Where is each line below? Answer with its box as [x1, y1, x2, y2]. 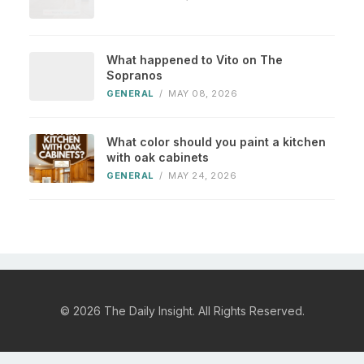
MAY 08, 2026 [168, 88, 237, 100]
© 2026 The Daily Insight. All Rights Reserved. [59, 304, 305, 318]
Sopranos [106, 68, 162, 83]
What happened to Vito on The [106, 53, 283, 67]
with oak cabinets [106, 150, 209, 165]
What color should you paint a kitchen [106, 135, 326, 149]
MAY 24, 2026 [168, 170, 236, 182]
